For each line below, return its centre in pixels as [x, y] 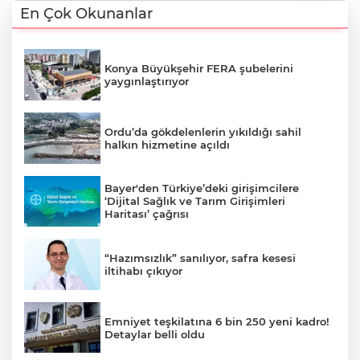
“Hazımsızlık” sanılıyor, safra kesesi [200, 258]
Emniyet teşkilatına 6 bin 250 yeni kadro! [217, 321]
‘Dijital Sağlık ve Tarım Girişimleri [195, 201]
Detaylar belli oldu [155, 334]
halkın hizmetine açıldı [167, 144]
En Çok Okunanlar [86, 14]
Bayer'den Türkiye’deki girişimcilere [202, 188]
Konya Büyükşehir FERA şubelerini [199, 69]
